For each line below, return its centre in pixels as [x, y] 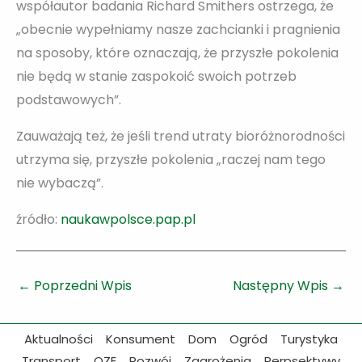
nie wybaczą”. [60, 183]
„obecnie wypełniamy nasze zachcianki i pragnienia [178, 29]
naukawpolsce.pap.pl [128, 219]
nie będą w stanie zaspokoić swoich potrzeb [156, 76]
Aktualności [59, 339]
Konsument [141, 339]
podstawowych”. [69, 99]
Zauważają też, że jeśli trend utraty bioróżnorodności [181, 136]
